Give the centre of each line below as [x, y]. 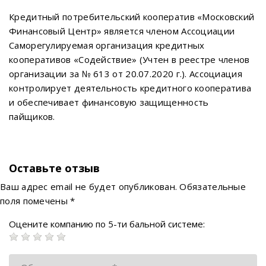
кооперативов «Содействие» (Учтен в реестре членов [129, 59]
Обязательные [213, 186]
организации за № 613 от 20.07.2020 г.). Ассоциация [126, 74]
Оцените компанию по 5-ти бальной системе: [107, 224]
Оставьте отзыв [54, 168]
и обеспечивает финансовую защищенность [109, 102]
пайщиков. [32, 116]
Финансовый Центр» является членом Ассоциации [122, 31]
